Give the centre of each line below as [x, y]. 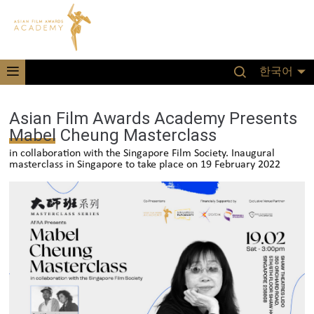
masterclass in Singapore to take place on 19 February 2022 [145, 165]
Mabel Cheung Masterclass [113, 135]
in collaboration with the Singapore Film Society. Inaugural [142, 153]
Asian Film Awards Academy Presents [153, 118]
